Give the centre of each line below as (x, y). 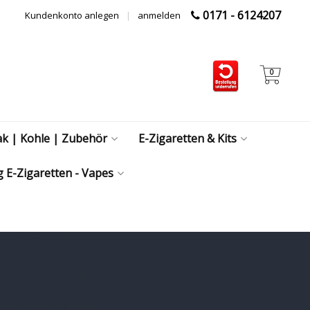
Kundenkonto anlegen (72, 15)
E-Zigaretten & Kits (188, 138)
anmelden (159, 15)
